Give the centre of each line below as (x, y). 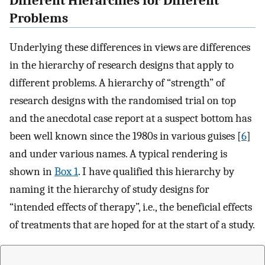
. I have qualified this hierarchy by (156, 171)
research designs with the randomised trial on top (123, 100)
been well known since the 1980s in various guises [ (125, 136)
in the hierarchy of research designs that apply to (122, 65)
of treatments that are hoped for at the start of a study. (132, 224)
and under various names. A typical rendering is (118, 153)
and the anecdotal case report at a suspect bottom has (130, 118)
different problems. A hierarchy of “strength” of (117, 83)
